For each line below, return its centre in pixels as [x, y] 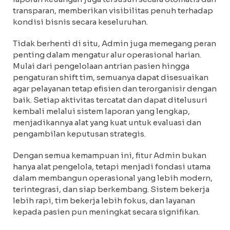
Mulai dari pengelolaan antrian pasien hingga [101, 66]
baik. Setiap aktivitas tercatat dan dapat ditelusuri [110, 100]
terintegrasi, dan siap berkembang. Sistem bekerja [111, 189]
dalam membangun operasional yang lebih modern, [113, 178]
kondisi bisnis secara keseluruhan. [80, 22]
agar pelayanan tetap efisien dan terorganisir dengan [115, 89]
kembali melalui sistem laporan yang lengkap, [101, 111]
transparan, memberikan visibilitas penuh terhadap [113, 11]
